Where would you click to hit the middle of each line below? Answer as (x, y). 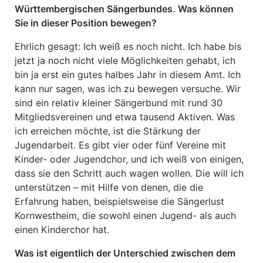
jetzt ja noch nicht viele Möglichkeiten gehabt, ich (125, 60)
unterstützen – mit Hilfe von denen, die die (109, 187)
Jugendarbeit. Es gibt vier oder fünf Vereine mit (120, 145)
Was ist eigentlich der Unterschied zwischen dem (125, 253)
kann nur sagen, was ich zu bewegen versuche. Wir (128, 89)
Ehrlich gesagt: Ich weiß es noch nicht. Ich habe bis (128, 46)
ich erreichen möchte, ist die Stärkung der (108, 131)
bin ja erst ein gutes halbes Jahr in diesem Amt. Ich (128, 75)
